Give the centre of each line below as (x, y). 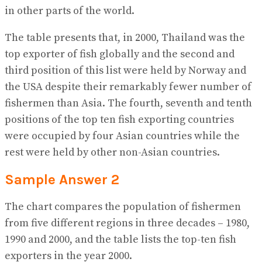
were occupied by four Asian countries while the (122, 136)
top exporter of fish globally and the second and (120, 54)
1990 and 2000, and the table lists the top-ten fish (120, 240)
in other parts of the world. (70, 11)
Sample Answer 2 (62, 180)
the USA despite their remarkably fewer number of (128, 87)
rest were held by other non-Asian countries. (112, 153)
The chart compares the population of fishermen (123, 207)
